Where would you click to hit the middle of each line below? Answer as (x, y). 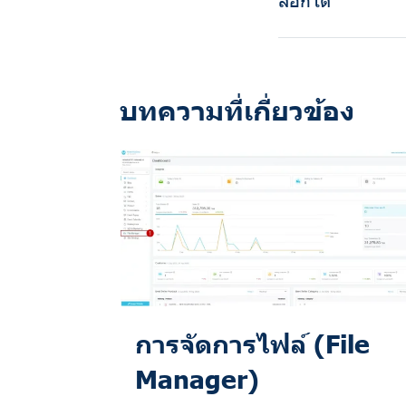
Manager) (197, 378)
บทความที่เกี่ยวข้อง (237, 108)
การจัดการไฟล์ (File (252, 343)
